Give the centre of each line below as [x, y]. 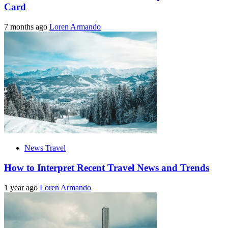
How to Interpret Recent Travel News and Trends [107, 167]
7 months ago [27, 27]
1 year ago [22, 187]
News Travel [45, 148]
